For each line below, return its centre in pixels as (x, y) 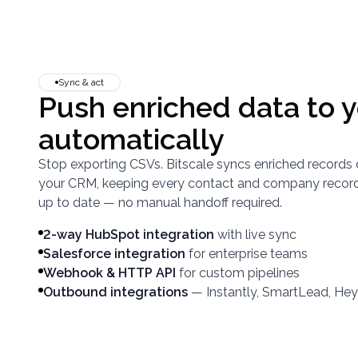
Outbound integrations (115, 292)
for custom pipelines (239, 273)
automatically (131, 139)
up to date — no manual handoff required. (160, 203)
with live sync (257, 235)
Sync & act (81, 82)
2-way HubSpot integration (129, 235)
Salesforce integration (114, 254)
